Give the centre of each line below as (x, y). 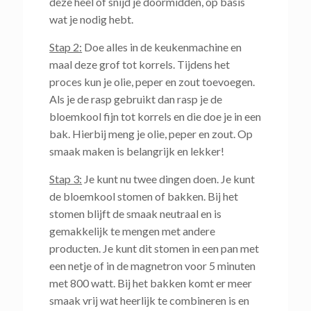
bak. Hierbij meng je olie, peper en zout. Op (151, 134)
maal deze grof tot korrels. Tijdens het (140, 65)
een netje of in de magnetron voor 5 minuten (153, 266)
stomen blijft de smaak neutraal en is (136, 214)
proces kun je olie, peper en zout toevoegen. (152, 82)
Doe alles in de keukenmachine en (162, 47)
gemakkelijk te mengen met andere (133, 231)
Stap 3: (66, 179)
